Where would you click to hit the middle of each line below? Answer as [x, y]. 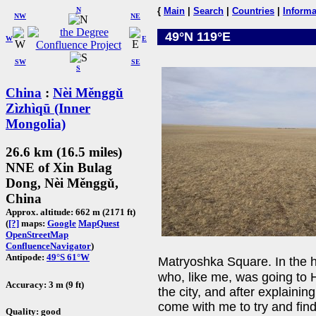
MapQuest [99, 224]
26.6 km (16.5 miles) [64, 152]
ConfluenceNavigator [48, 246]
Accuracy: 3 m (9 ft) [45, 284]
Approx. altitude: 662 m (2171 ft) [71, 212]
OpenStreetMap [37, 235]
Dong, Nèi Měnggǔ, [62, 183]
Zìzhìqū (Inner [48, 108]
